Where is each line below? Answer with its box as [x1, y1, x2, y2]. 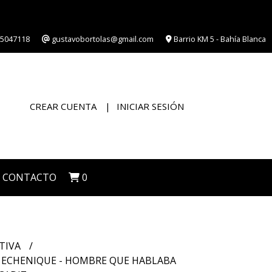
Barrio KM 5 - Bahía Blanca [172, 33, 266, 44]
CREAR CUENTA [30, 100, 97, 112]
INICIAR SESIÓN [117, 100, 184, 112]
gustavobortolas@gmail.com [50, 33, 154, 44]
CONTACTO [2, 171, 56, 184]
